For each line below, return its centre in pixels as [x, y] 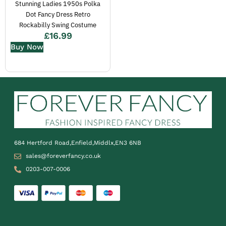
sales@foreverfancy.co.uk [63, 156]
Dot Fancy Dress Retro [58, 15]
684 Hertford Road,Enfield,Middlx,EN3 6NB [78, 143]
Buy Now [27, 47]
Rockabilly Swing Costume [58, 25]
